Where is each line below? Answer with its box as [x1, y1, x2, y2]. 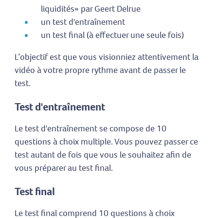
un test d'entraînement [41, 16, 125, 28]
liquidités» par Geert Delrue [41, 3, 141, 15]
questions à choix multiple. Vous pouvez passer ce [15, 136, 198, 148]
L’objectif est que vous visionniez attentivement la [15, 51, 199, 63]
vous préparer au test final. [15, 162, 113, 174]
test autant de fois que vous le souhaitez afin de [15, 149, 191, 161]
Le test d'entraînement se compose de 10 [15, 123, 166, 135]
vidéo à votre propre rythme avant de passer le [15, 64, 186, 76]
